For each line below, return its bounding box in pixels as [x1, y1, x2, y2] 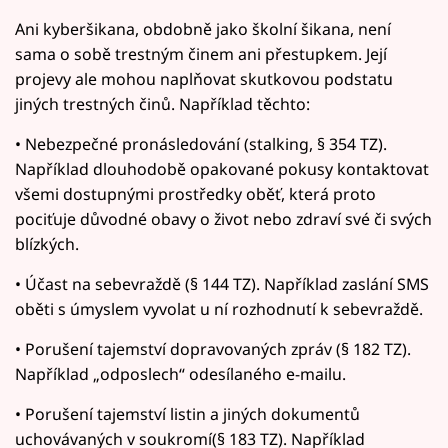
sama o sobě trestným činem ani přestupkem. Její [15, 42, 387, 65]
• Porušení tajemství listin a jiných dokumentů [15, 402, 360, 425]
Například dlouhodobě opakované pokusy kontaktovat [15, 157, 429, 180]
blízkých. [15, 232, 79, 255]
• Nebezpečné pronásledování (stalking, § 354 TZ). [15, 132, 387, 155]
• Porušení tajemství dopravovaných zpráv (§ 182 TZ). [15, 337, 411, 360]
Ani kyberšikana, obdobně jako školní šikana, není [15, 17, 391, 40]
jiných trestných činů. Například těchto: [15, 92, 310, 115]
